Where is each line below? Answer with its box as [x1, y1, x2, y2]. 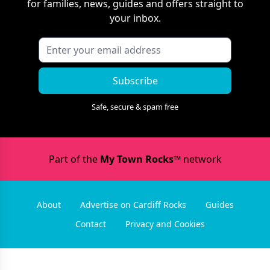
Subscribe [112, 74, 158, 87]
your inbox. [109, 11, 161, 25]
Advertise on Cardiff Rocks [80, 199, 186, 210]
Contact [75, 218, 106, 230]
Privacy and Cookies [125, 218, 205, 230]
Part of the [48, 152, 100, 166]
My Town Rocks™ [99, 152, 181, 166]
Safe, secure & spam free [92, 101, 178, 112]
